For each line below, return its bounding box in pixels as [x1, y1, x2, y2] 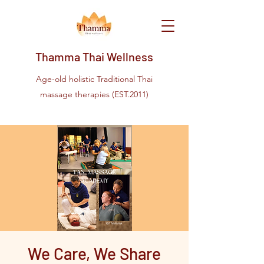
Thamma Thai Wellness [35, 49, 153, 64]
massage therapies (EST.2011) [40, 89, 148, 100]
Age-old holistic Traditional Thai [36, 74, 153, 84]
